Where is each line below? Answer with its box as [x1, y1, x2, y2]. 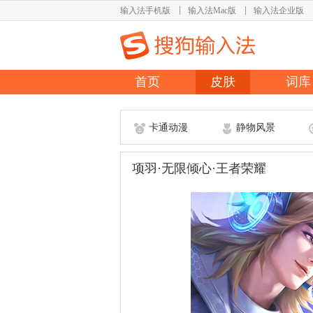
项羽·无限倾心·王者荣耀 [132, 161, 266, 175]
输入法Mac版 [188, 6, 236, 15]
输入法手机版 [120, 6, 170, 15]
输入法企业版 [254, 6, 304, 15]
